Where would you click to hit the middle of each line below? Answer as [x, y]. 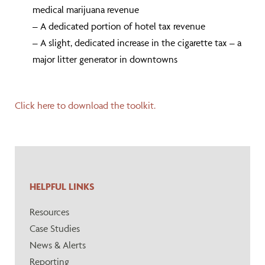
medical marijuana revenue [86, 9]
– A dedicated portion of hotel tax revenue [119, 26]
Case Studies [55, 228]
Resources [49, 212]
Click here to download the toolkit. [85, 105]
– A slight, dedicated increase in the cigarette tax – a [137, 43]
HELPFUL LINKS [62, 186]
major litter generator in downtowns [105, 59]
